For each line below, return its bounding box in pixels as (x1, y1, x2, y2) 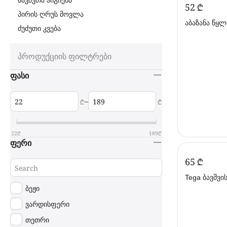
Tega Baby (185, 27, 219, 35)
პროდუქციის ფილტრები (18, 51, 111, 62)
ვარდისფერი (25, 199, 69, 209)
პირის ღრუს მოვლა (18, 10, 84, 18)
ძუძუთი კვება (18, 24, 61, 32)
